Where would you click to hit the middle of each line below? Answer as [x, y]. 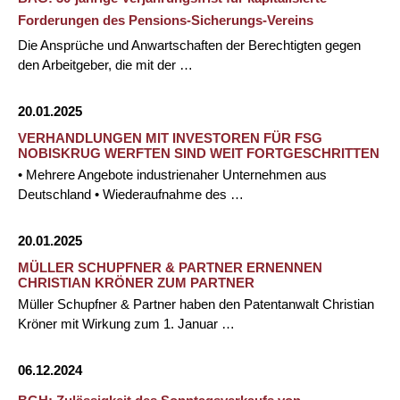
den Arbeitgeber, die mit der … [105, 65]
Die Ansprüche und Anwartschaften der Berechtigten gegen [189, 45]
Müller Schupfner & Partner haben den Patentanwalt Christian [196, 304]
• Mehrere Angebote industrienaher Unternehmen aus [172, 175]
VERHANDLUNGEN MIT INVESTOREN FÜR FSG [170, 138]
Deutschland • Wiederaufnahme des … [131, 194]
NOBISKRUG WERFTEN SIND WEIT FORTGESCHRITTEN [199, 153]
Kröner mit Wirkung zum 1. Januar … [126, 324]
